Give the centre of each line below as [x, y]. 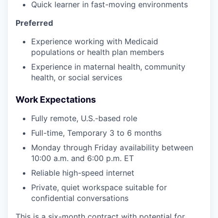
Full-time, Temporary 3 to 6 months [96, 133]
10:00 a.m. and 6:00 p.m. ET [82, 158]
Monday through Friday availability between [112, 147]
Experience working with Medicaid [95, 41]
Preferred [34, 23]
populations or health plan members [98, 52]
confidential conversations [80, 198]
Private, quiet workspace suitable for [99, 187]
